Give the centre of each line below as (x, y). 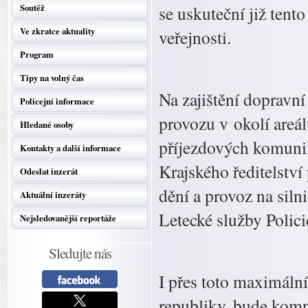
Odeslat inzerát (49, 171)
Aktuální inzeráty (53, 195)
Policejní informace (57, 101)
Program (37, 54)
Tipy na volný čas (52, 78)
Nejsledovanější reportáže (68, 218)
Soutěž (32, 8)
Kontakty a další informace (70, 148)
